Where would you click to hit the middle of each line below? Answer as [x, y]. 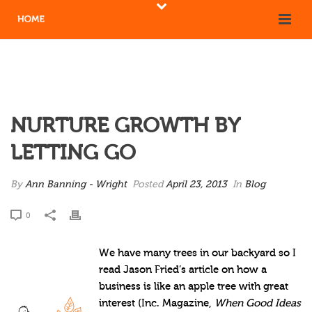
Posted [148, 185]
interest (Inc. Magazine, [156, 303]
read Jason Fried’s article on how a [182, 270]
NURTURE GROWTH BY [125, 126]
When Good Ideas [257, 303]
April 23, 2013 [196, 185]
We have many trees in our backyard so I [197, 253]
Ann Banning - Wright [76, 185]
